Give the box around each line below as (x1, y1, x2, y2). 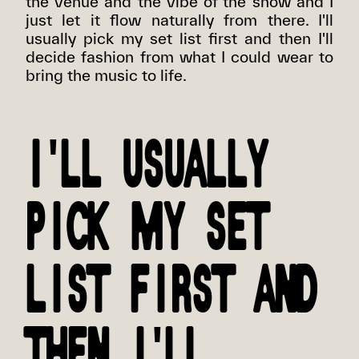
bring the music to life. (26, 65, 187, 84)
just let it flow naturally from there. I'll (26, 10, 333, 29)
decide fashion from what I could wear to (26, 46, 333, 66)
